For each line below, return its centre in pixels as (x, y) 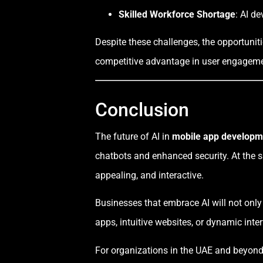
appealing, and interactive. (149, 175)
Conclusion (142, 109)
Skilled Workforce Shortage (177, 15)
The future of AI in (134, 136)
